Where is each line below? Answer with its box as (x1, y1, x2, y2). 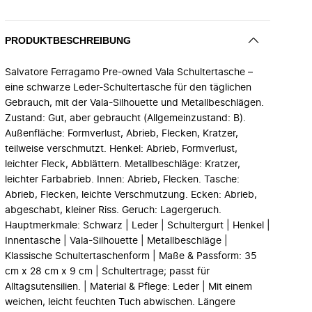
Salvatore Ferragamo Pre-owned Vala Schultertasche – (5, 68, 253, 77)
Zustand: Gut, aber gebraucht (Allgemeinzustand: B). (5, 114, 246, 123)
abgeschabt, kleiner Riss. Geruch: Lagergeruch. (5, 205, 221, 215)
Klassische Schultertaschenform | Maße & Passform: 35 (5, 251, 257, 261)
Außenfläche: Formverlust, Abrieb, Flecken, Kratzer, (5, 129, 238, 139)
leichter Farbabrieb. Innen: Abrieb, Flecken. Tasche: (5, 175, 240, 185)
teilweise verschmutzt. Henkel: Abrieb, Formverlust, (5, 144, 237, 154)
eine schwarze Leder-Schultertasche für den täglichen (5, 83, 251, 93)
